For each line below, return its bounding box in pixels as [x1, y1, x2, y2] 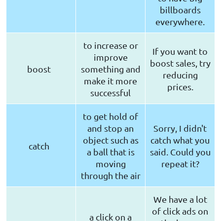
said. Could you [149, 147, 211, 157]
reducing [162, 70, 198, 80]
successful [90, 87, 131, 98]
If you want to [152, 46, 208, 57]
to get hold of [83, 111, 138, 122]
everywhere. [155, 16, 205, 27]
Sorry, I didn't [153, 123, 207, 134]
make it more [84, 75, 137, 86]
